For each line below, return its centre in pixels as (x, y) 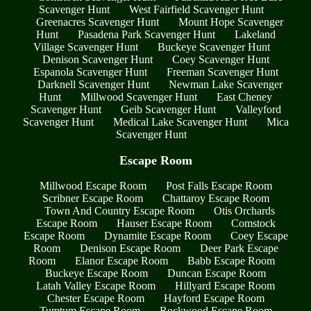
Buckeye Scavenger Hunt (213, 47)
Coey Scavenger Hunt (220, 60)
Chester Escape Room (95, 299)
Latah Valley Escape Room (96, 286)
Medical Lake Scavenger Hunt (180, 122)
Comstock (253, 224)
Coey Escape (259, 236)
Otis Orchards (244, 211)
